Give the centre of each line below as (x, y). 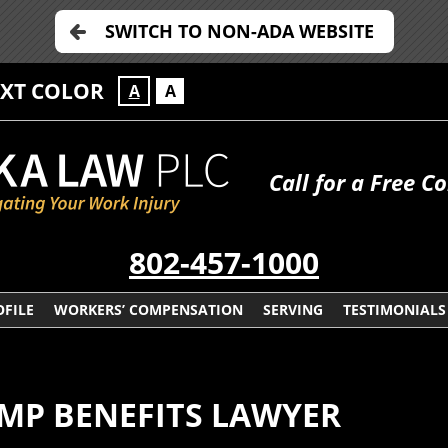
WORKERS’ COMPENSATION (148, 309)
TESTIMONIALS (394, 309)
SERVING (293, 309)
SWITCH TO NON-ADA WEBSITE (239, 31)
